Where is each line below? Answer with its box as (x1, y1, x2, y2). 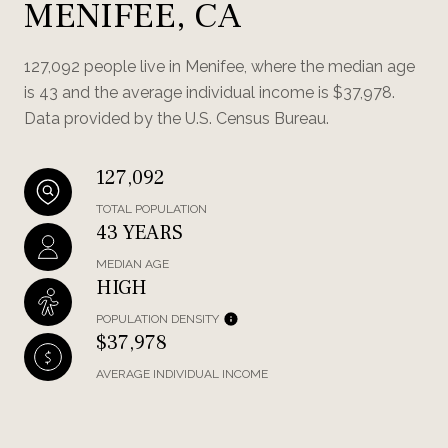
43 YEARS (96, 220, 183, 246)
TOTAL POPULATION (96, 202, 207, 216)
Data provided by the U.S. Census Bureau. (24, 109, 329, 128)
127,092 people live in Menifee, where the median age (24, 57, 415, 76)
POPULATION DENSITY (96, 312, 219, 326)
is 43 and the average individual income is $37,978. (24, 83, 395, 102)
